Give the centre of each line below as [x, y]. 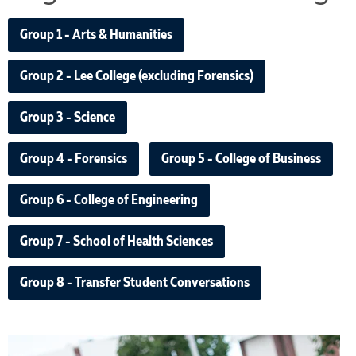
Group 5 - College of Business [241, 159]
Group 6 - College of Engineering [109, 201]
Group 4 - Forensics [74, 159]
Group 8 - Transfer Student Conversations [135, 283]
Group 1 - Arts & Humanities [96, 35]
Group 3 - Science [68, 118]
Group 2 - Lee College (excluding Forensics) [137, 77]
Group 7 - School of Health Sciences [116, 242]
